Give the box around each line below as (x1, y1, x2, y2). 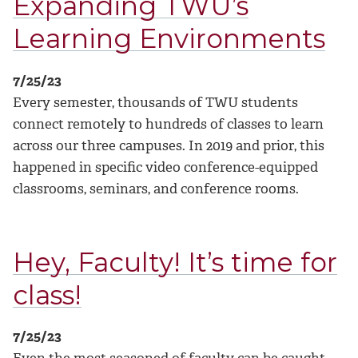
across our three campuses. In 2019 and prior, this (13, 136, 324, 154)
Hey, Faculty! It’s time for (13, 245, 337, 278)
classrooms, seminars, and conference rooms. (13, 179, 302, 197)
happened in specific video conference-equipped (13, 157, 318, 176)
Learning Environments (13, 22, 325, 55)
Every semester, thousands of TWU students (13, 93, 298, 111)
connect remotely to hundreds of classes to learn (13, 114, 324, 133)
